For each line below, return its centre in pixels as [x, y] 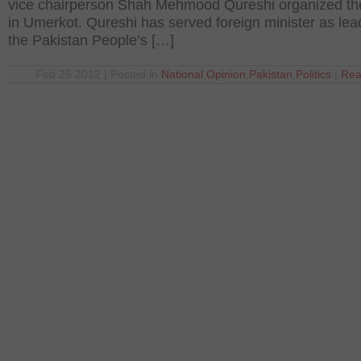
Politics [313, 75]
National [182, 75]
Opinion [226, 75]
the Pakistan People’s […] [91, 40]
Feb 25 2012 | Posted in [98, 75]
